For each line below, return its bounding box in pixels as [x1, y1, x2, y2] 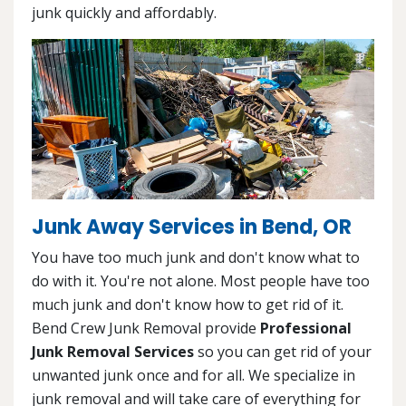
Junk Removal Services [32, 341, 194, 362]
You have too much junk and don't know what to [32, 246, 360, 267]
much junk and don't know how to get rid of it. [32, 294, 343, 314]
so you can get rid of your [194, 341, 372, 362]
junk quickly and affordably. [32, 3, 217, 24]
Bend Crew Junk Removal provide [32, 317, 260, 338]
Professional [260, 317, 352, 338]
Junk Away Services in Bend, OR [32, 212, 352, 241]
